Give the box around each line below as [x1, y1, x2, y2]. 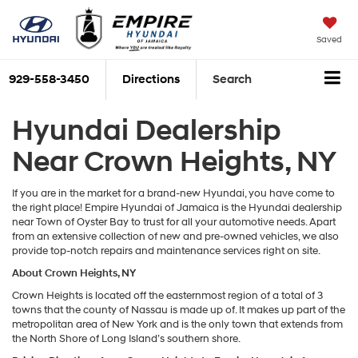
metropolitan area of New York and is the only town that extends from [12, 317, 343, 331]
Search [213, 72, 252, 88]
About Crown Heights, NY [12, 266, 136, 280]
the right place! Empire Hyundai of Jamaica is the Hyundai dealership [12, 201, 342, 214]
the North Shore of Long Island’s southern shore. [12, 332, 241, 345]
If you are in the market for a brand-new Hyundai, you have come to [12, 186, 335, 200]
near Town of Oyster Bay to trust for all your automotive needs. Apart [12, 215, 336, 229]
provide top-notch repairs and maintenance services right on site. [12, 244, 320, 257]
